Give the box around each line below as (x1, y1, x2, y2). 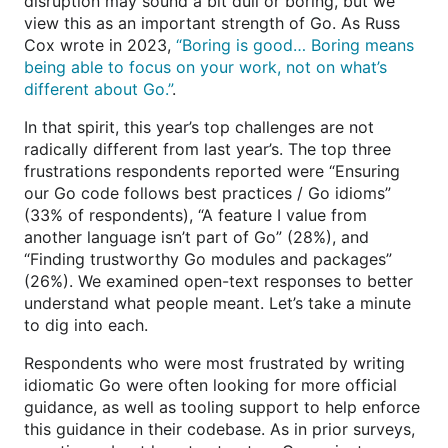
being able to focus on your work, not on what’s (24, 57, 387, 78)
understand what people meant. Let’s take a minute (24, 293, 411, 314)
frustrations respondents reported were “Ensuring (24, 161, 400, 182)
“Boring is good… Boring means (176, 35, 414, 56)
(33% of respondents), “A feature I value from (24, 205, 367, 226)
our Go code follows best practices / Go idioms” (24, 183, 391, 204)
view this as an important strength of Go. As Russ (24, 13, 400, 34)
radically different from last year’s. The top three (24, 139, 391, 160)
